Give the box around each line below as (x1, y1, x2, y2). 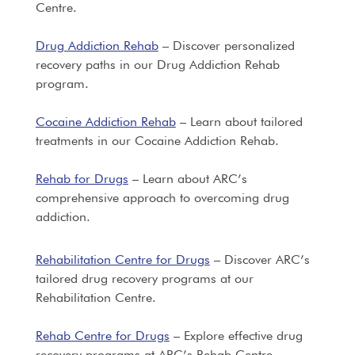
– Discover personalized (158, 38, 295, 53)
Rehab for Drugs (35, 171, 128, 186)
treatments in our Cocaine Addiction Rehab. (35, 133, 279, 148)
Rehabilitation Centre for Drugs (35, 252, 210, 267)
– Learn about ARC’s (128, 171, 247, 186)
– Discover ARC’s (209, 252, 310, 267)
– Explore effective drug (169, 328, 303, 343)
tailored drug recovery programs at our (35, 271, 254, 286)
